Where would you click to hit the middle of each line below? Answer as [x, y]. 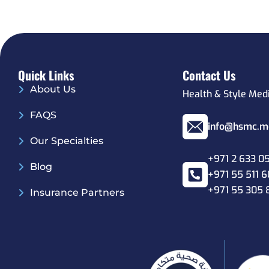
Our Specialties [67, 141]
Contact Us [209, 75]
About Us [53, 89]
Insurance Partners [77, 193]
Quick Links [46, 75]
